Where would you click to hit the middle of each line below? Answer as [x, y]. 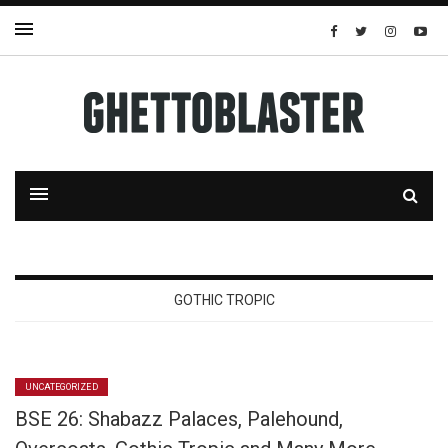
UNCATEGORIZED [61, 387]
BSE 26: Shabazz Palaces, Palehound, [179, 419]
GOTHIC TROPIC [224, 300]
